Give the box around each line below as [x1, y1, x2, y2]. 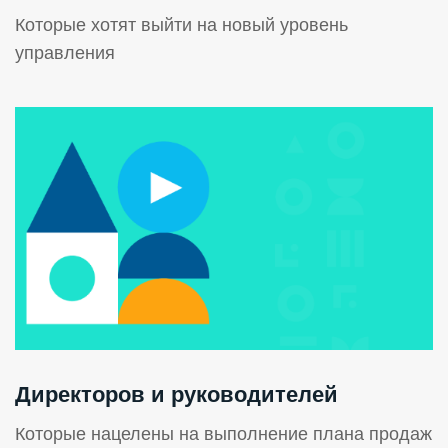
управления [15, 43, 115, 64]
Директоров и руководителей [15, 382, 338, 408]
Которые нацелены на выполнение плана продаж [15, 424, 432, 445]
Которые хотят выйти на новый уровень [15, 15, 348, 36]
